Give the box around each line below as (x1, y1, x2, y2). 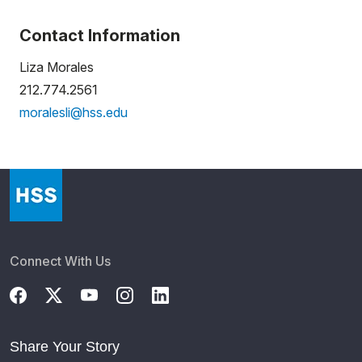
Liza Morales (19, 59, 97, 75)
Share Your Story (10, 339, 120, 355)
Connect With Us (10, 253, 111, 269)
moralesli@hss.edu (19, 104, 131, 120)
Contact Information (19, 26, 180, 45)
